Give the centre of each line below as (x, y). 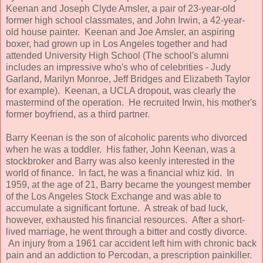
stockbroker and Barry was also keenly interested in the (120, 161)
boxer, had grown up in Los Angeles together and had (117, 43)
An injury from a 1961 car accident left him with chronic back (131, 243)
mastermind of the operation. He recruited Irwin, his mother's (131, 102)
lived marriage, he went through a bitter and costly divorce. (127, 231)
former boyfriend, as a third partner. (78, 114)
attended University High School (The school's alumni (117, 55)
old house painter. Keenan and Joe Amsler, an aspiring (120, 32)
